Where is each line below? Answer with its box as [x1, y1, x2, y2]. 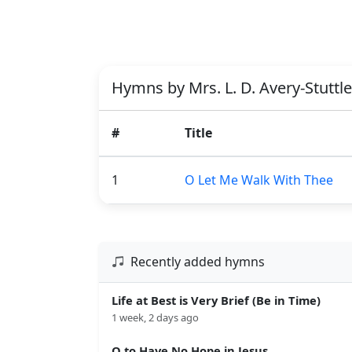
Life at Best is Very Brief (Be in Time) [112, 291, 321, 308]
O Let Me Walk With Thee [185, 171, 333, 189]
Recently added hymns [130, 253, 265, 271]
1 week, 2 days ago [112, 310, 199, 324]
